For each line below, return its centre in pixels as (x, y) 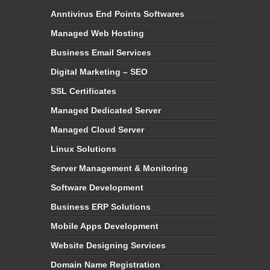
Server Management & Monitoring (119, 168)
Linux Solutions (83, 149)
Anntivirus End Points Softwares (118, 14)
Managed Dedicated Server (106, 110)
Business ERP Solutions (101, 207)
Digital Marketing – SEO (99, 72)
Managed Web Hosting (97, 33)
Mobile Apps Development (105, 226)
